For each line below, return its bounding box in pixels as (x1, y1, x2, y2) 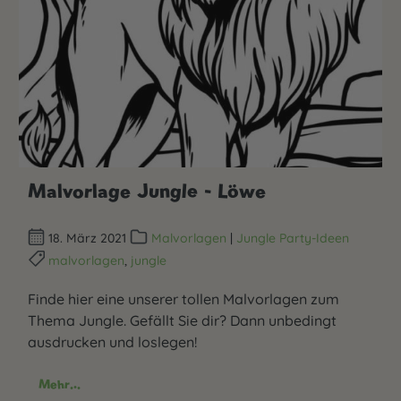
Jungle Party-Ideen (235, 229, 349, 246)
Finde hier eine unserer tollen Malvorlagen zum (28, 289, 339, 308)
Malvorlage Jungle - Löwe (28, 178, 266, 204)
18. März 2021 (45, 229, 131, 246)
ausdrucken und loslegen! (28, 332, 197, 351)
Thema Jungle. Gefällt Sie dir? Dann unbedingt (28, 311, 337, 329)
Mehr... (38, 375, 81, 392)
